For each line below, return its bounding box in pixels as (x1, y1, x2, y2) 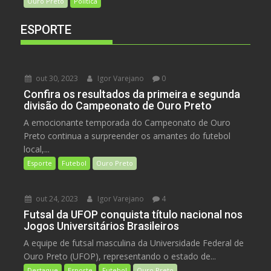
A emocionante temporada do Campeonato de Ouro (24, 116, 231, 128)
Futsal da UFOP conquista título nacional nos (24, 207, 243, 221)
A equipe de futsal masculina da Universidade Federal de (24, 237, 244, 249)
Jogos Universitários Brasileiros (24, 219, 180, 232)
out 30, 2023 (34, 73, 79, 83)
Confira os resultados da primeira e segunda (24, 87, 241, 100)
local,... (24, 143, 50, 155)
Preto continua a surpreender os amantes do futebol (24, 129, 231, 142)
